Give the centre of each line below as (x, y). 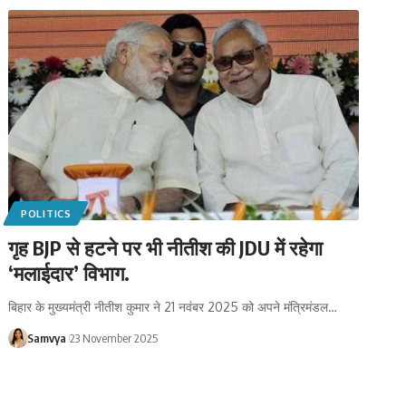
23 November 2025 (114, 338)
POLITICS (46, 213)
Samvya (46, 338)
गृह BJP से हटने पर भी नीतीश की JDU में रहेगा (166, 247)
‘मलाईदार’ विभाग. (69, 272)
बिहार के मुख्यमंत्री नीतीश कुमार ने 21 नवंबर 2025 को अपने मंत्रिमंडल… (173, 306)
